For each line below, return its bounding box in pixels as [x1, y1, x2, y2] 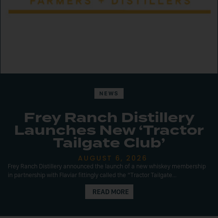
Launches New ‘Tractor [14, 121, 204, 140]
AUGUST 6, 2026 [78, 153, 147, 163]
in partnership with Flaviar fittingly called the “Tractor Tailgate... [8, 171, 177, 179]
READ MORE [92, 188, 129, 196]
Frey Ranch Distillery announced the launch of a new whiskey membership [8, 163, 206, 170]
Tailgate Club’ [53, 133, 165, 153]
